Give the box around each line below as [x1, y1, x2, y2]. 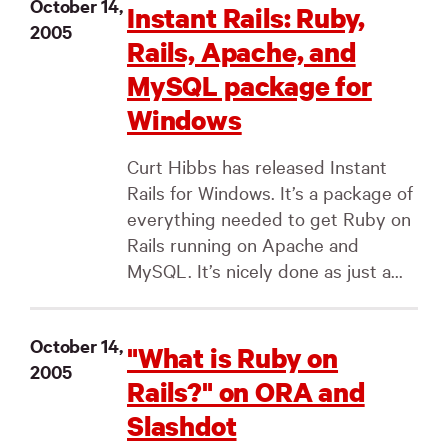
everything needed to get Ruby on [127, 206, 411, 230]
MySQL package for [127, 67, 372, 104]
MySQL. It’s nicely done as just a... [127, 258, 403, 282]
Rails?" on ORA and [127, 373, 365, 410]
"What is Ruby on [127, 339, 339, 376]
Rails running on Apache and [127, 232, 359, 256]
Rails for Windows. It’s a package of [127, 180, 413, 204]
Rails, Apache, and [127, 33, 356, 70]
